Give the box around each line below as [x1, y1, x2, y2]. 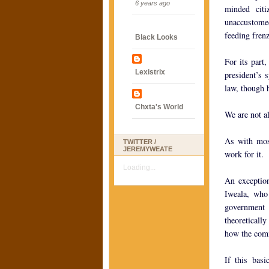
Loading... [123, 163, 156, 172]
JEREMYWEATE [123, 145, 172, 153]
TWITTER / [123, 138, 156, 145]
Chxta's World [135, 103, 183, 111]
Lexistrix [135, 68, 165, 76]
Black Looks [135, 33, 178, 41]
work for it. [225, 148, 264, 160]
